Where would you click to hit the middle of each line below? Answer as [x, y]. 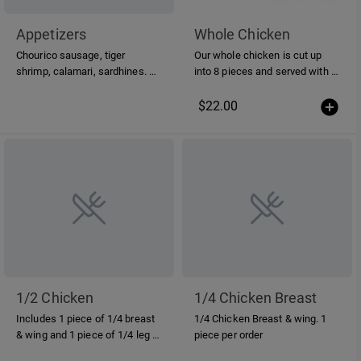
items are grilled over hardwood [89, 88]
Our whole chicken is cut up [258, 56]
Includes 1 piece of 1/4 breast [85, 318]
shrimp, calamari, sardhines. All [83, 72]
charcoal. [37, 104]
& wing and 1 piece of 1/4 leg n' [88, 334]
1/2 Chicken [55, 297]
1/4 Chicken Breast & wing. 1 [257, 318]
